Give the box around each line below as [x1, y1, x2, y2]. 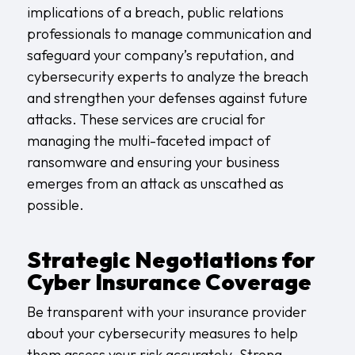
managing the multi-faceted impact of [26, 131, 270, 150]
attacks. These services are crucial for [26, 109, 265, 128]
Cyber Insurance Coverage [26, 267, 311, 296]
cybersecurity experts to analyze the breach [26, 67, 308, 86]
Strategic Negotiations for [26, 245, 315, 273]
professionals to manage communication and [26, 24, 311, 43]
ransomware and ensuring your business [26, 152, 280, 171]
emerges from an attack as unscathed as [26, 174, 284, 193]
